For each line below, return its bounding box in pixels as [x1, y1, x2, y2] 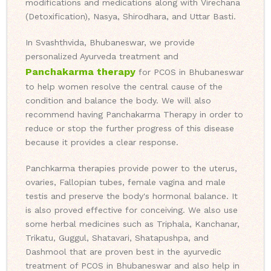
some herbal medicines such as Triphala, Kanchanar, [25, 219, 240, 229]
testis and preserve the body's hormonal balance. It [25, 191, 238, 201]
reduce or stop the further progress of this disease [25, 123, 234, 134]
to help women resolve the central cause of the [25, 82, 223, 92]
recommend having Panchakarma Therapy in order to [25, 109, 243, 120]
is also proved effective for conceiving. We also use [25, 205, 238, 215]
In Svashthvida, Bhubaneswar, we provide [25, 38, 195, 48]
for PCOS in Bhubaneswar [135, 67, 244, 77]
